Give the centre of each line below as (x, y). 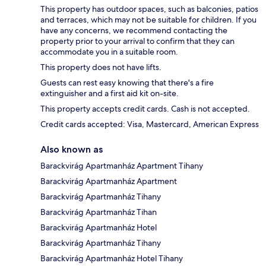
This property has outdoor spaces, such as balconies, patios (149, 9)
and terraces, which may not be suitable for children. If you (148, 20)
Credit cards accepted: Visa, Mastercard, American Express (150, 124)
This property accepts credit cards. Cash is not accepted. (145, 109)
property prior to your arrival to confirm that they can (137, 41)
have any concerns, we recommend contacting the (134, 31)
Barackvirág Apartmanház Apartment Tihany (122, 166)
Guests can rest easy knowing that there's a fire (127, 83)
